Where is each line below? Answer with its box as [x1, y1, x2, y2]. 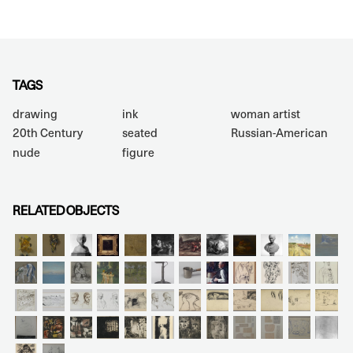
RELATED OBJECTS [13, 203, 119, 217]
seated [121, 126, 158, 140]
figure [121, 145, 154, 159]
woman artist [231, 106, 301, 121]
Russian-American [231, 126, 329, 140]
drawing [13, 106, 58, 121]
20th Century [13, 126, 83, 140]
